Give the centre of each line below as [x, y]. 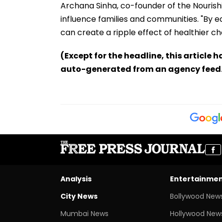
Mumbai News [84, 213]
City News [79, 196]
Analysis [76, 179]
